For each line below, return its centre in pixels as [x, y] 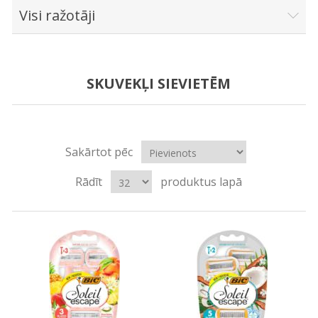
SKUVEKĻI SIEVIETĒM [159, 83]
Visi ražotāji [57, 15]
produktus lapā [202, 181]
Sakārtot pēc [99, 152]
